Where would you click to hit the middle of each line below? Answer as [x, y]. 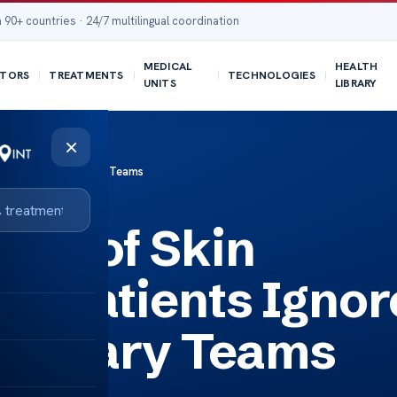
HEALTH [356, 66]
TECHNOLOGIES [271, 75]
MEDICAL [167, 66]
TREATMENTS [86, 75]
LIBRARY [356, 83]
